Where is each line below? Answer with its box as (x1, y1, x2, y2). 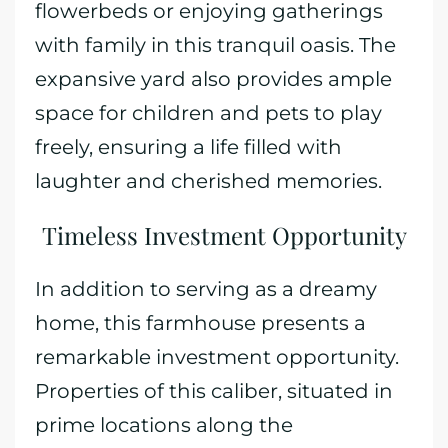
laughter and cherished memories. (35, 169, 382, 193)
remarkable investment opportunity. (35, 345, 399, 369)
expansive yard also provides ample (35, 67, 392, 91)
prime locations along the (35, 413, 293, 437)
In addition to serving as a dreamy (35, 277, 377, 301)
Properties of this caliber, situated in (35, 379, 393, 403)
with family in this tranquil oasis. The (35, 33, 396, 57)
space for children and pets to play (35, 101, 382, 125)
